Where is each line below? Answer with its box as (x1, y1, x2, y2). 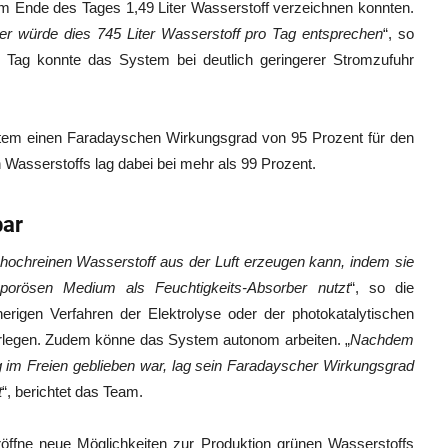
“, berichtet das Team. (2, 383, 143, 400)
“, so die (349, 279, 415, 296)
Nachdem (350, 331, 414, 348)
